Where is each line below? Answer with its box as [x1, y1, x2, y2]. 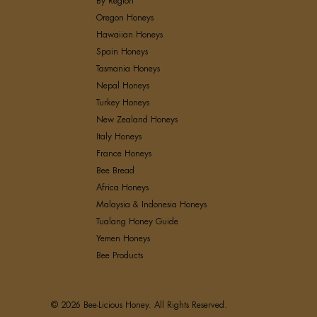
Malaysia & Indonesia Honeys [96, 200, 207, 209]
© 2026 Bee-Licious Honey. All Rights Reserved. [51, 300, 227, 309]
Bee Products [96, 250, 144, 260]
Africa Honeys [96, 183, 149, 192]
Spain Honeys [96, 47, 149, 56]
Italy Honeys [96, 132, 142, 141]
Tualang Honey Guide [96, 217, 179, 226]
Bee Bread [96, 166, 135, 175]
